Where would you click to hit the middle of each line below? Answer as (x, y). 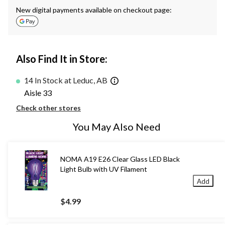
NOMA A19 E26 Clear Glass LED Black (120, 159)
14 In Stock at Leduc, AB (66, 80)
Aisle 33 (38, 92)
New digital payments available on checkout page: (94, 10)
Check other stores (48, 107)
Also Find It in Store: (62, 59)
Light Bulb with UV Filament (104, 169)
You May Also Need (117, 126)
